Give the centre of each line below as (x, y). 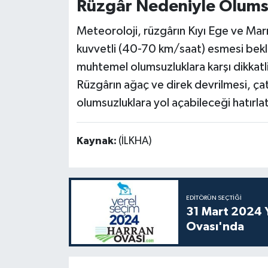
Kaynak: (97, 141)
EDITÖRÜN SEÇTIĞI (214, 198)
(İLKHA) (135, 141)
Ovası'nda (215, 226)
